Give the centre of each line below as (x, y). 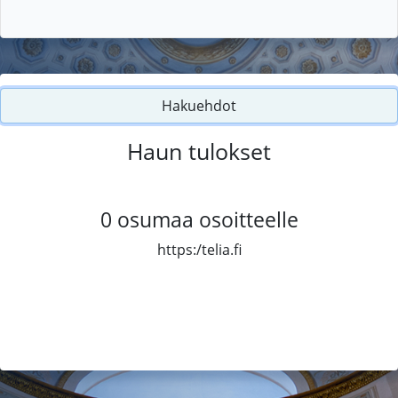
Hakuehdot (199, 105)
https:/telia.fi (199, 249)
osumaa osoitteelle (207, 219)
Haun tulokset (199, 151)
